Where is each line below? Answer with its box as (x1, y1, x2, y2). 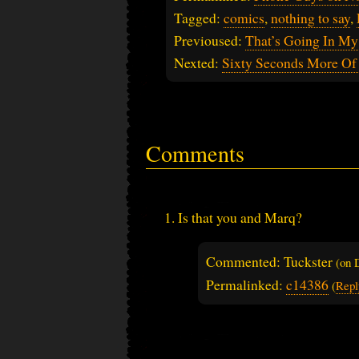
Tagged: (174, 8, 224, 28)
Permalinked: (206, 275, 286, 295)
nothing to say (271, 8, 350, 28)
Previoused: (174, 30, 245, 50)
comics (224, 8, 264, 28)
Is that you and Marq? (178, 207, 302, 227)
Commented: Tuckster (206, 252, 336, 272)
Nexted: (174, 53, 222, 73)
